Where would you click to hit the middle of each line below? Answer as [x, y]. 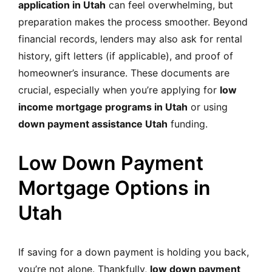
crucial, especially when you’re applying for [119, 90]
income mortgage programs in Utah [103, 107]
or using [208, 107]
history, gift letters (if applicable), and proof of [126, 56]
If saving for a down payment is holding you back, [134, 252]
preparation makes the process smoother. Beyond [133, 22]
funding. [188, 124]
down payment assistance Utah [93, 124]
